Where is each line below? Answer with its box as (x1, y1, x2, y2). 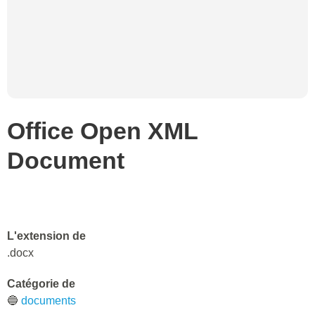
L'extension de (7, 230, 86, 242)
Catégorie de (7, 278, 75, 290)
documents (21, 295, 76, 307)
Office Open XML (7, 117, 198, 144)
